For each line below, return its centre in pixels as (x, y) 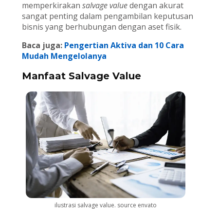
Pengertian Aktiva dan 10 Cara (124, 45)
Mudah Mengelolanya (64, 56)
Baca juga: (43, 45)
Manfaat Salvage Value (81, 76)
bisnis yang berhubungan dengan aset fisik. (101, 27)
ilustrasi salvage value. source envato (105, 205)
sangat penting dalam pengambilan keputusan (107, 16)
